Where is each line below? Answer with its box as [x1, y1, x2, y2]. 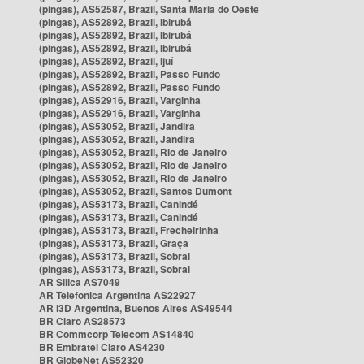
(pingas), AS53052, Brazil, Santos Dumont [39, 184, 232, 198]
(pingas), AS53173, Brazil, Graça [39, 236, 188, 250]
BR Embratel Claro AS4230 [39, 340, 165, 354]
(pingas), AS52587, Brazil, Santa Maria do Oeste [39, 2, 259, 16]
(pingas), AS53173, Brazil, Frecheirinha [39, 223, 219, 237]
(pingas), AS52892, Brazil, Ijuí [39, 54, 173, 68]
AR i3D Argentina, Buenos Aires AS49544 [39, 301, 232, 315]
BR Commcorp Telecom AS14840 [39, 327, 194, 341]
